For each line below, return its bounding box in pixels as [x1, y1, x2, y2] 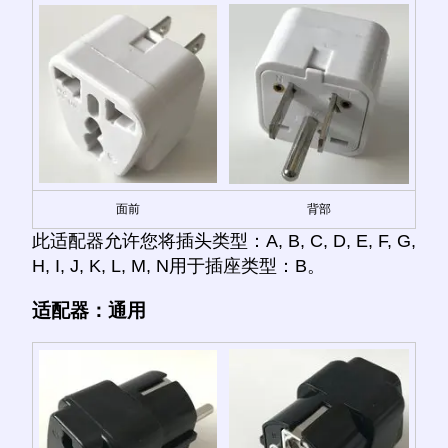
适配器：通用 [32, 300, 146, 322]
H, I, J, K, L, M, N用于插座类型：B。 [32, 256, 325, 277]
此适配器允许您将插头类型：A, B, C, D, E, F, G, [32, 231, 416, 252]
